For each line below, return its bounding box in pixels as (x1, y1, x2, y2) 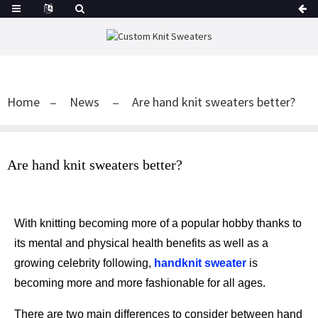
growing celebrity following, (14, 257, 154, 270)
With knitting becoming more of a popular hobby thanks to (14, 217, 302, 230)
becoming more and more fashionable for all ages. (14, 277, 265, 290)
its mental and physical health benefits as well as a (14, 237, 268, 250)
